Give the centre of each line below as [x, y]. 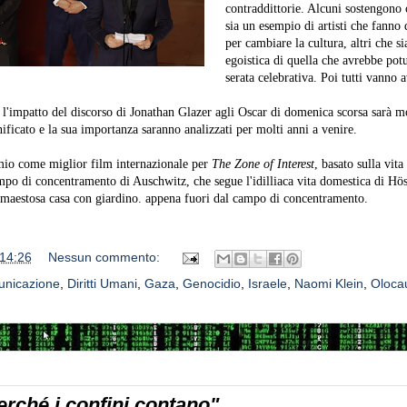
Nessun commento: [105, 258]
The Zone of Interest [263, 164]
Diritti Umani [102, 283]
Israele [267, 283]
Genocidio [211, 283]
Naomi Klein [328, 283]
